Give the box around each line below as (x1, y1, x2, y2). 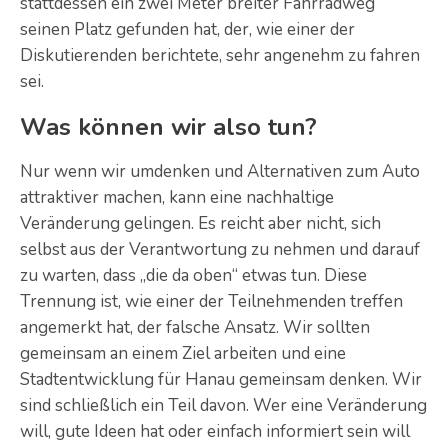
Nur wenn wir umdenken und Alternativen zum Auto (20, 159, 420, 183)
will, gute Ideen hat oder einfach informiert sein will (20, 419, 410, 443)
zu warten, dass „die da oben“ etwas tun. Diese (20, 263, 367, 287)
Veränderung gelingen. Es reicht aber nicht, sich (20, 211, 381, 235)
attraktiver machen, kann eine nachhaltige (20, 185, 334, 209)
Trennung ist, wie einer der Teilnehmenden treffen (20, 289, 403, 313)
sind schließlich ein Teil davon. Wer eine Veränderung (20, 393, 427, 417)
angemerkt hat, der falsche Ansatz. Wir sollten (20, 315, 370, 339)
